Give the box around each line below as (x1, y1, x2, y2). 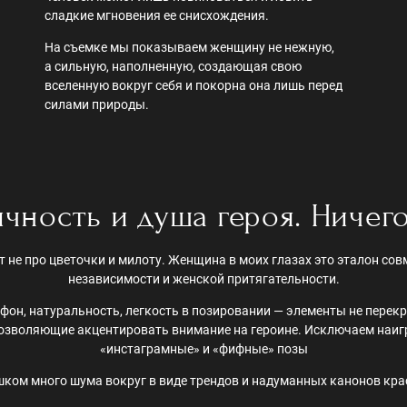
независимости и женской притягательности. (67, 272, 340, 287)
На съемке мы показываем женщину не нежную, (45, 40, 334, 55)
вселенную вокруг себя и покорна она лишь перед (45, 78, 342, 94)
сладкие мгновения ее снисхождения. (45, 8, 272, 24)
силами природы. (45, 97, 152, 113)
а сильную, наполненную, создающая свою (45, 59, 302, 74)
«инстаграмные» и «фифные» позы (99, 342, 308, 357)
